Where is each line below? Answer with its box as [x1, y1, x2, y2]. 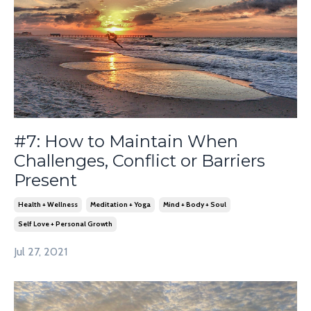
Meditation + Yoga [90, 200, 151, 210]
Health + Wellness [18, 200, 78, 210]
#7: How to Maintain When [14, 131, 238, 152]
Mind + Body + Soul [163, 200, 226, 210]
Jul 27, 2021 [14, 245, 67, 259]
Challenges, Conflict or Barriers [14, 151, 265, 171]
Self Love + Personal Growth [18, 219, 112, 229]
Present [14, 170, 77, 191]
